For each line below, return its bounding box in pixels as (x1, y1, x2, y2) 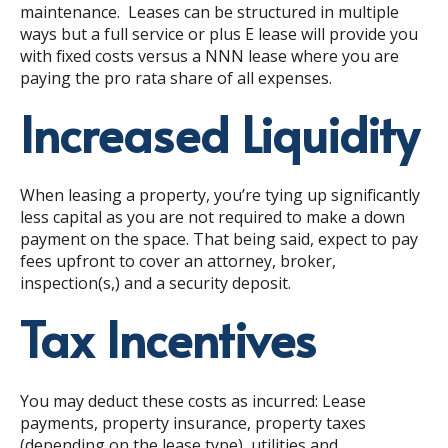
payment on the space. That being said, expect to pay (20, 228, 418, 251)
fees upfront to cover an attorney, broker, (20, 250, 336, 273)
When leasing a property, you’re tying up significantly (20, 184, 420, 207)
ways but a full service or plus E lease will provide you (20, 22, 418, 45)
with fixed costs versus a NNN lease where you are (20, 44, 399, 67)
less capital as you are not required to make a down (20, 206, 405, 229)
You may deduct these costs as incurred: (20, 389, 322, 412)
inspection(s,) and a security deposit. (20, 272, 295, 295)
